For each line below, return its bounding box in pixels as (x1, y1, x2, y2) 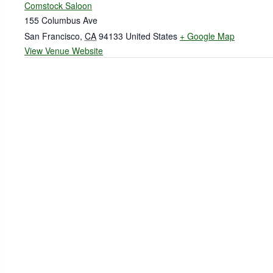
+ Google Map (180, 30, 235, 43)
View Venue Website (24, 44, 103, 57)
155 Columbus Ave (24, 14, 97, 27)
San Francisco (24, 30, 80, 43)
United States (126, 30, 177, 43)
